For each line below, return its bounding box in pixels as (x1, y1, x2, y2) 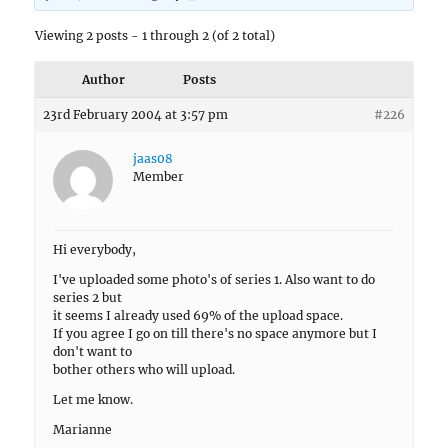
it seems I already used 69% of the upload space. (53, 307, 344, 323)
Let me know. (53, 391, 134, 407)
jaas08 (133, 150, 174, 166)
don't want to (53, 343, 133, 359)
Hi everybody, (53, 241, 137, 257)
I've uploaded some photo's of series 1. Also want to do (53, 271, 376, 287)
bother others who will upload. (53, 361, 236, 377)
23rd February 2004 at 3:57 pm (43, 106, 229, 122)
